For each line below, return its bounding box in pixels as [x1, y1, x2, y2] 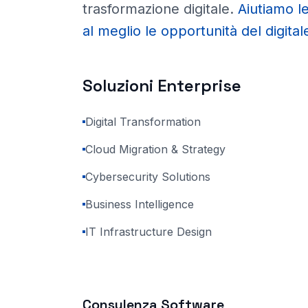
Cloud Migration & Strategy [85, 142, 225, 156]
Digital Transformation [85, 115, 201, 129]
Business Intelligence [85, 197, 194, 211]
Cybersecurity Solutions [85, 170, 210, 184]
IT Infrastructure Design [85, 225, 212, 239]
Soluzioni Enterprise [82, 75, 241, 96]
